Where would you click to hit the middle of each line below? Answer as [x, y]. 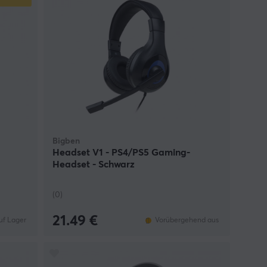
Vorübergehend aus [187, 221]
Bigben [66, 141]
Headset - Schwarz [93, 164]
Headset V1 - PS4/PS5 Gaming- [121, 152]
